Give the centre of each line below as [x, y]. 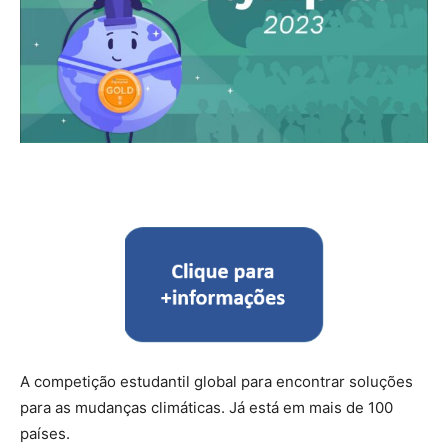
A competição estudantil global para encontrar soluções [216, 382]
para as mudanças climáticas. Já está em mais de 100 [206, 408]
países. [45, 434]
